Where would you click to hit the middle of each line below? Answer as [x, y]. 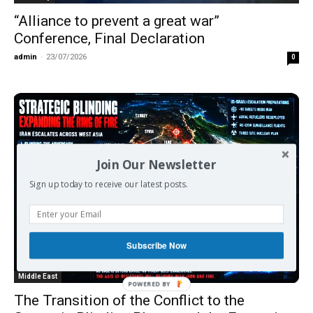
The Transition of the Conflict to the [129, 301]
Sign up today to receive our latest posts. [108, 184]
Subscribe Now [156, 245]
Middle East [38, 277]
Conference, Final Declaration [109, 38]
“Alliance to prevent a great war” [117, 21]
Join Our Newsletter [156, 164]
